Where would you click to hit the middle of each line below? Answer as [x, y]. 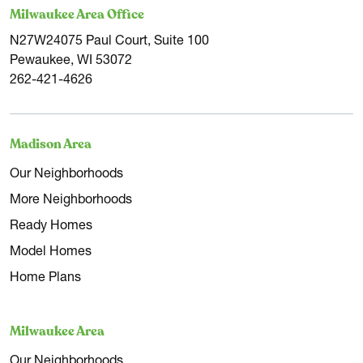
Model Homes [51, 252]
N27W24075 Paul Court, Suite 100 [109, 42]
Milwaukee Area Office [77, 14]
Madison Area [51, 144]
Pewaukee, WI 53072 [71, 61]
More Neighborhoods [71, 201]
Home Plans [45, 278]
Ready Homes [51, 226]
